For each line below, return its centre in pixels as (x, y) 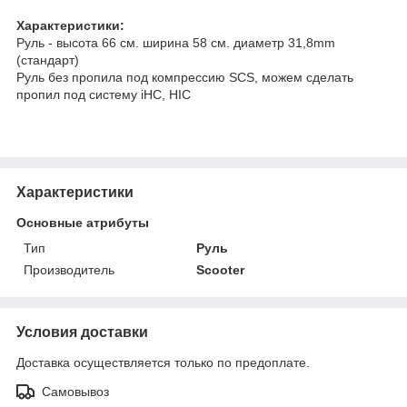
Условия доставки (82, 332)
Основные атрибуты (83, 222)
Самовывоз (75, 391)
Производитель (69, 269)
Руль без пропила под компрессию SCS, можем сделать (185, 77)
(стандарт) (48, 60)
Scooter (221, 269)
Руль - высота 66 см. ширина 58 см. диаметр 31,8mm (176, 42)
